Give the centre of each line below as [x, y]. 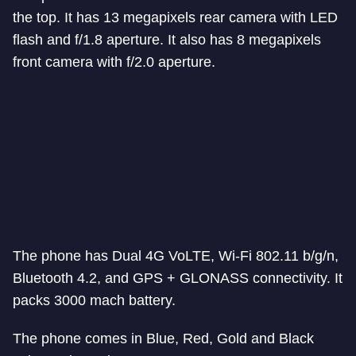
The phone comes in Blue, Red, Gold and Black [163, 339]
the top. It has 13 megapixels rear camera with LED [175, 17]
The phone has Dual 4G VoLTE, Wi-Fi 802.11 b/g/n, [176, 256]
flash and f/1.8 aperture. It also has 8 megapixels [167, 40]
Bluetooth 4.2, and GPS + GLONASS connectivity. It [178, 278]
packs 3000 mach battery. [94, 300]
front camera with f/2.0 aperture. [114, 62]
